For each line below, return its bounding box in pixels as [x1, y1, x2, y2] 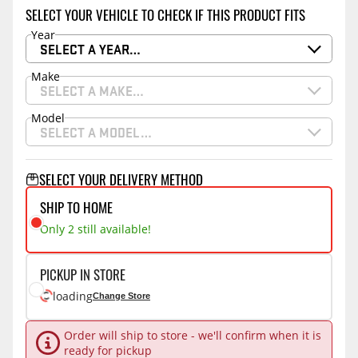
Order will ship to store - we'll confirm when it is [63, 328, 321, 344]
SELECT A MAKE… [40, 81, 144, 100]
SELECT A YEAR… [40, 39, 141, 58]
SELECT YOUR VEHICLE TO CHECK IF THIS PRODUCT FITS [26, 5, 305, 26]
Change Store [93, 291, 150, 301]
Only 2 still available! [40, 221, 151, 237]
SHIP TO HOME [40, 197, 113, 218]
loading [53, 288, 93, 304]
